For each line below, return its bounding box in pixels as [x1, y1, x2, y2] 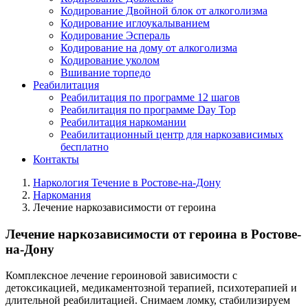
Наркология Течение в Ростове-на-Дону [33, 177, 221, 188]
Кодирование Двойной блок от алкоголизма [60, 5, 267, 16]
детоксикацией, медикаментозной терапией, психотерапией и [5, 282, 297, 294]
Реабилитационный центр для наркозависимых [60, 129, 283, 140]
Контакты [33, 153, 79, 165]
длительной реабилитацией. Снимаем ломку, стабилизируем [5, 294, 290, 307]
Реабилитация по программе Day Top [60, 104, 236, 115]
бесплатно [60, 141, 109, 153]
